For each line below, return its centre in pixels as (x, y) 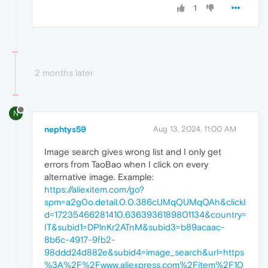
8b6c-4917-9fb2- (80, 240)
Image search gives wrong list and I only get (133, 152)
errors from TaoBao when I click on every (126, 165)
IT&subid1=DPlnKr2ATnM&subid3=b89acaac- (135, 227)
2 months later (64, 72)
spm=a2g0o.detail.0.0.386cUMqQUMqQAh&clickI (145, 202)
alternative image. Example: (99, 177)
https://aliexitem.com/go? (94, 190)
